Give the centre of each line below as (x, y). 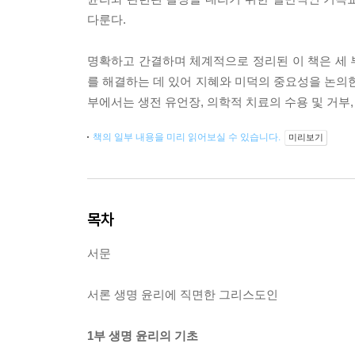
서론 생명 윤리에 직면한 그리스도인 (183, 294)
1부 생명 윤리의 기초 (143, 336)
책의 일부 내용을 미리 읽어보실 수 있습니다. (188, 137)
